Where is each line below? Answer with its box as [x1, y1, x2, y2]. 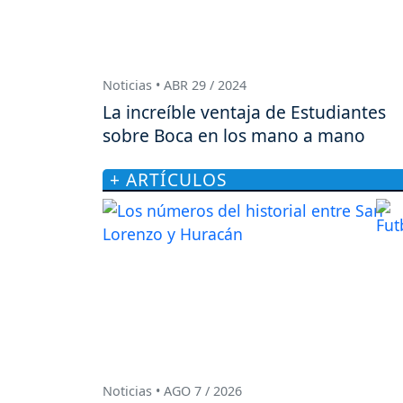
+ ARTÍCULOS [110, 166, 228, 192]
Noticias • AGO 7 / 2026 [103, 382, 242, 400]
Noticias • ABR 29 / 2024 [103, 76, 246, 94]
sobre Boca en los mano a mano [103, 122, 365, 148]
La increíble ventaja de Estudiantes [103, 99, 386, 124]
